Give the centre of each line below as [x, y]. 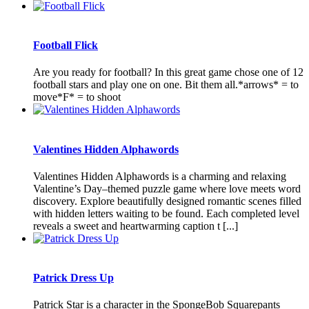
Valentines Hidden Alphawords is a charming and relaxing [160, 176]
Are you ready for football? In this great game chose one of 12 [168, 72]
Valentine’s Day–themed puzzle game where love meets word [167, 188]
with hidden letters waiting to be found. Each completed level [166, 213]
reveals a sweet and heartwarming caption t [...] [136, 226]
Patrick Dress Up [73, 278]
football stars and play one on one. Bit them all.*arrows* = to [166, 85]
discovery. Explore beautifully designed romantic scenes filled [167, 201]
